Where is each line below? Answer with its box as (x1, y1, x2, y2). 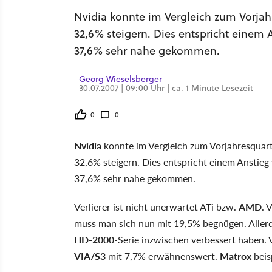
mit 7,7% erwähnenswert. (106, 249, 220, 263)
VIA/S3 (74, 249, 106, 263)
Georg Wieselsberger (79, 73, 162, 85)
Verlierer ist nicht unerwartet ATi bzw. (74, 200, 239, 214)
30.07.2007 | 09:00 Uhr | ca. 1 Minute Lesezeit (79, 82, 253, 94)
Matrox (220, 249, 251, 263)
